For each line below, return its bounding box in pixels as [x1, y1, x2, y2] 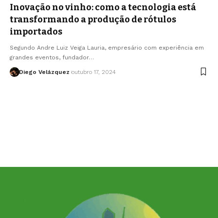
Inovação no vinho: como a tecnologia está [10, 1, 196, 13]
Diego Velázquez [18, 68, 70, 75]
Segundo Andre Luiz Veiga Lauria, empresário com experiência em [10, 44, 204, 51]
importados [10, 26, 62, 37]
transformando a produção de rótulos [10, 14, 176, 25]
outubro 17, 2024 [71, 68, 116, 75]
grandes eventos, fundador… [10, 54, 94, 61]
